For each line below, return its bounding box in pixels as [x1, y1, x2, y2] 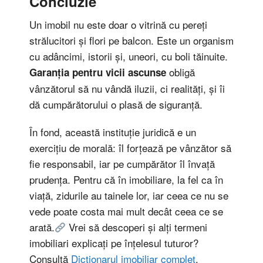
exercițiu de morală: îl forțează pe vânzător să [29, 140, 231, 156]
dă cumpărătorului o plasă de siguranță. [29, 97, 203, 112]
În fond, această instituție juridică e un [29, 124, 196, 140]
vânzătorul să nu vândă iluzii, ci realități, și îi [29, 81, 225, 96]
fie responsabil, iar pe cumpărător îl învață [29, 156, 215, 171]
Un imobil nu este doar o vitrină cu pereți [29, 17, 207, 32]
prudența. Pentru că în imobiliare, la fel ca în [29, 172, 223, 187]
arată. [29, 220, 55, 235]
